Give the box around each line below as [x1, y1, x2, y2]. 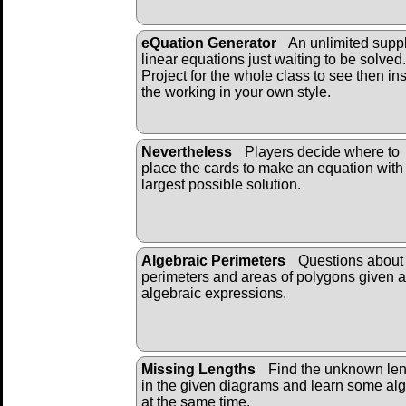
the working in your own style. [141, 83, 331, 100]
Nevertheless [141, 143, 232, 159]
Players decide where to [241, 143, 400, 159]
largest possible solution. [141, 176, 301, 192]
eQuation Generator [141, 34, 276, 51]
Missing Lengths [141, 361, 256, 377]
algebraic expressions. [141, 285, 286, 301]
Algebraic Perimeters [141, 252, 285, 268]
